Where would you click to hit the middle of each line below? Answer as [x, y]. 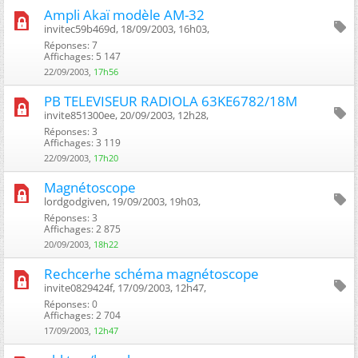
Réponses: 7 [71, 45]
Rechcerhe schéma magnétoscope [151, 273]
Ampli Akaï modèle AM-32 [124, 14]
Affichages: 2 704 [82, 315]
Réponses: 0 [71, 304]
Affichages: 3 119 [82, 142]
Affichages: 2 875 [82, 229]
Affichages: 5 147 [82, 56]
